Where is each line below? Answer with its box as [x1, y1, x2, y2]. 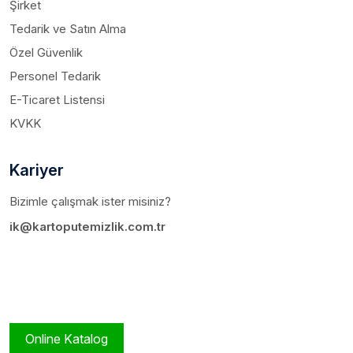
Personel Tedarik [9, 69, 101, 84]
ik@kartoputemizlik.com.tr [9, 219, 165, 235]
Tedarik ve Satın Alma [9, 21, 126, 37]
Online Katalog [25, 331, 108, 347]
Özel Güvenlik [9, 45, 83, 61]
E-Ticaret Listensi [9, 92, 105, 108]
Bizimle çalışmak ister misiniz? [9, 194, 171, 210]
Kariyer [9, 161, 64, 180]
